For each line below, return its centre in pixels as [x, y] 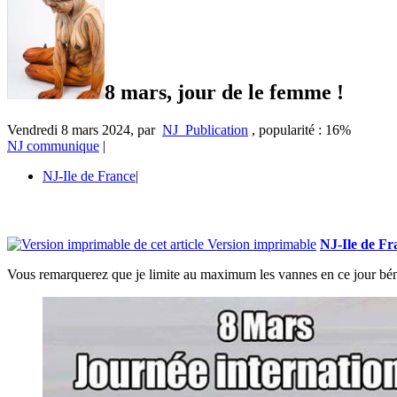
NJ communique [53, 145]
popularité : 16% [305, 129]
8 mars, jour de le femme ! [224, 92]
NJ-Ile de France [89, 175]
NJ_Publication [205, 129]
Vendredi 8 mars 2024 [69, 129]
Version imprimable [260, 244]
